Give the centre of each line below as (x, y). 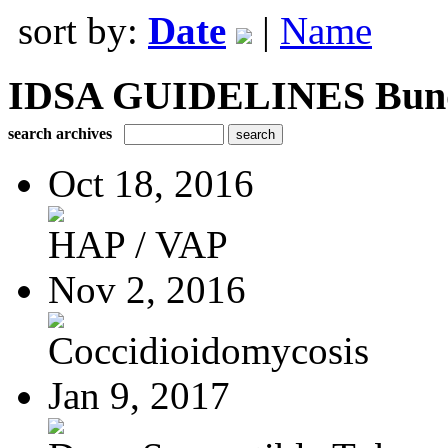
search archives (60, 133)
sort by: (83, 30)
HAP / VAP (138, 244)
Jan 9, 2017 (139, 395)
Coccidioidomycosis (208, 350)
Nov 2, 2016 (147, 289)
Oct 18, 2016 (151, 183)
